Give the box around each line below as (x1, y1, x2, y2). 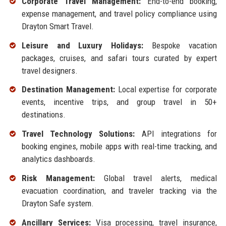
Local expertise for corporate (115, 84, 217, 95)
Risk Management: (21, 173, 95, 184)
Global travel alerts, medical (94, 173, 217, 184)
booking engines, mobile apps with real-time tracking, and (21, 141, 217, 152)
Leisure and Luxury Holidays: (21, 40, 144, 50)
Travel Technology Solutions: (21, 129, 135, 139)
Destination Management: (21, 84, 115, 95)
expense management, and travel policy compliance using (21, 8, 217, 19)
